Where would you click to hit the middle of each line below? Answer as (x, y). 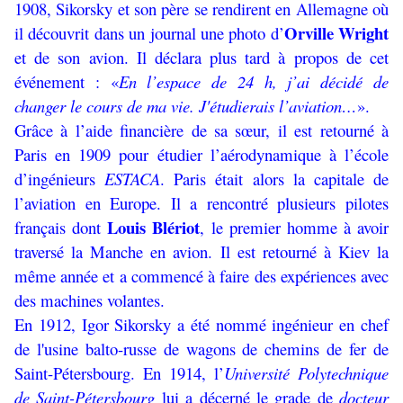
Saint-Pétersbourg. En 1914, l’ (119, 373)
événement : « (67, 82)
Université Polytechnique (306, 373)
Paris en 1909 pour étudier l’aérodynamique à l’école (201, 155)
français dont (61, 228)
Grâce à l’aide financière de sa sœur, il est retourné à (201, 130)
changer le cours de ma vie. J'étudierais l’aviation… (186, 106)
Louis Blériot (154, 228)
